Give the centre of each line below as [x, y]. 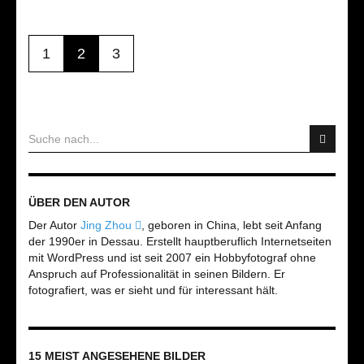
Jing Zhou [108, 225]
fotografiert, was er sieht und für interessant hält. [153, 290]
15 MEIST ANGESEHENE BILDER [117, 356]
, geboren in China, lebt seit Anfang [232, 225]
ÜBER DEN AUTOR [79, 202]
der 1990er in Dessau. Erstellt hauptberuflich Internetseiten [180, 241]
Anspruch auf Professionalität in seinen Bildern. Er [157, 274]
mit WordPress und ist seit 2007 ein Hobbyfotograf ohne [172, 258]
